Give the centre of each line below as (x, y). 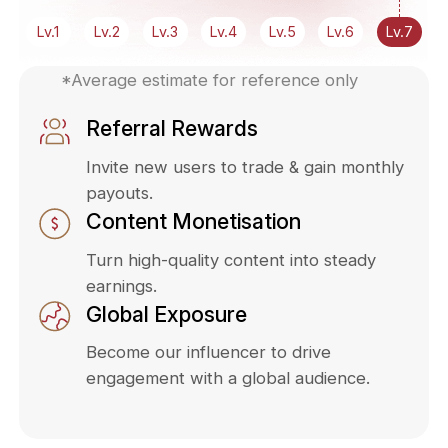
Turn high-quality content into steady (231, 259)
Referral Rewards (172, 128)
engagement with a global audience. (228, 378)
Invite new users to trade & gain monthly (245, 167)
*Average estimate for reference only (210, 79)
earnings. (121, 285)
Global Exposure (166, 313)
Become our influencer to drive (208, 352)
